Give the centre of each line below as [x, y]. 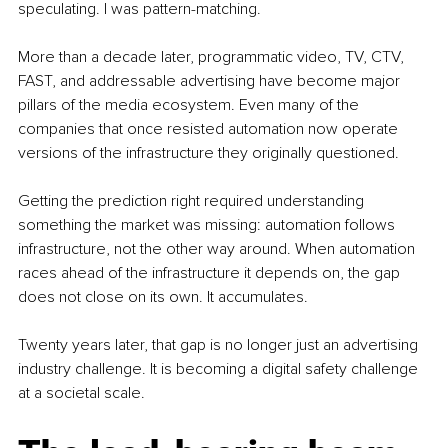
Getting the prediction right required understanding [193, 201]
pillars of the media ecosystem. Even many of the [190, 105]
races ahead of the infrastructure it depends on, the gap [211, 273]
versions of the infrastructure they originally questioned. [208, 153]
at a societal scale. [81, 393]
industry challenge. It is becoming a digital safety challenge [220, 369]
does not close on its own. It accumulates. [163, 297]
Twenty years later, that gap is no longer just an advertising [220, 345]
